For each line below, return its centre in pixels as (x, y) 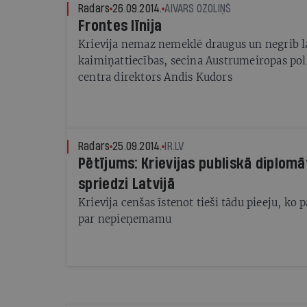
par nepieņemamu (125, 219)
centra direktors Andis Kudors (155, 77)
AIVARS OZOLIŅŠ (198, 9)
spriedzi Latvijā (126, 184)
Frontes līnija (120, 26)
